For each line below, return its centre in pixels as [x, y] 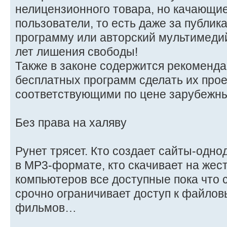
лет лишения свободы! [77, 52]
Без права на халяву [71, 123]
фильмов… [46, 208]
